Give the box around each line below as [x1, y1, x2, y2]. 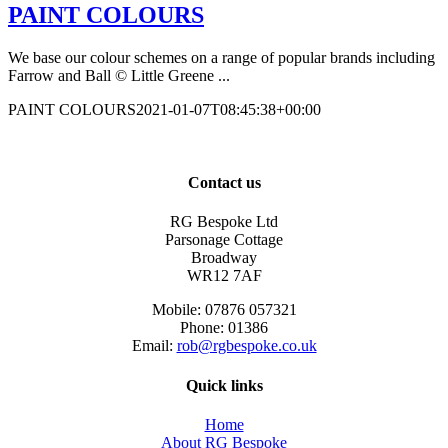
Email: [131, 337, 177, 355]
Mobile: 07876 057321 [151, 301, 297, 319]
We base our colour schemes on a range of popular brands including [8, 48, 435, 66]
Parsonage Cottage [165, 231, 283, 249]
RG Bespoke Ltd [170, 213, 278, 231]
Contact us [187, 174, 261, 192]
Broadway [191, 249, 257, 267]
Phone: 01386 [180, 319, 268, 337]
